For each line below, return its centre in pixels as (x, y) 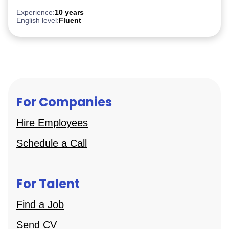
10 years (69, 12)
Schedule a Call (52, 143)
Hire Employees (52, 123)
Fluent (70, 20)
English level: (38, 20)
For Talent (48, 184)
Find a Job (40, 204)
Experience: (36, 12)
